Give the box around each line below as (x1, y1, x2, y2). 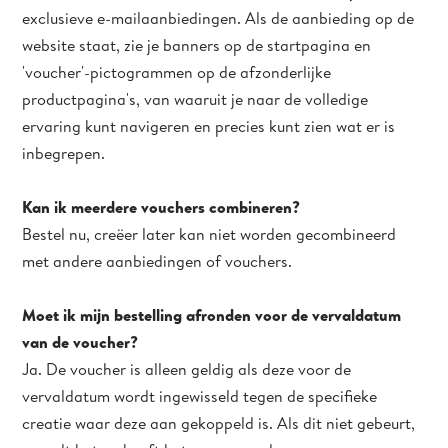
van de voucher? (22, 331, 143, 353)
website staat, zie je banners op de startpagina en (22, 34, 372, 56)
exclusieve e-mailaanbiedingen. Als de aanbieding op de (22, 7, 415, 29)
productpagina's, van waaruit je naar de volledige (22, 88, 369, 110)
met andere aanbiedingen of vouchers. (22, 250, 293, 272)
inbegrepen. (22, 142, 106, 164)
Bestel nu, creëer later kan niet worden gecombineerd (22, 223, 397, 245)
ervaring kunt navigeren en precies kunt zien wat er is (22, 115, 396, 137)
